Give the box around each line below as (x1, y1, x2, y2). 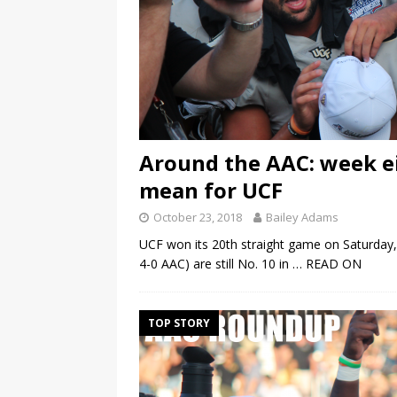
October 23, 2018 (153, 209, 242, 226)
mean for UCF (139, 175, 283, 206)
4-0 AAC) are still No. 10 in (139, 255, 292, 273)
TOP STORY (148, 315, 210, 331)
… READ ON (292, 255, 362, 273)
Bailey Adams (266, 209, 339, 226)
